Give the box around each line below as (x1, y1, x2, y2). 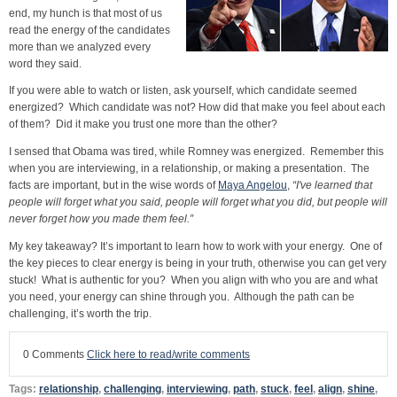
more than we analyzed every (9, 40, 151, 52)
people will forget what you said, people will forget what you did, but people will (9, 196, 387, 207)
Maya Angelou (218, 179, 287, 191)
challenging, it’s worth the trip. (9, 307, 154, 319)
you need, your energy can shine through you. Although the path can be (9, 290, 354, 302)
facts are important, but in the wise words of (9, 179, 218, 191)
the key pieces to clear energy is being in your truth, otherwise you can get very (9, 256, 386, 269)
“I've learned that (292, 179, 372, 191)
